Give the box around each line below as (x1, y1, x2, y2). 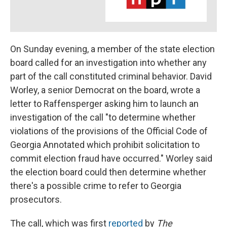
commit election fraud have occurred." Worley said (10, 153, 212, 164)
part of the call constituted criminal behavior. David (10, 70, 212, 82)
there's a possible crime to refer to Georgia (10, 180, 181, 191)
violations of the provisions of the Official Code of (10, 125, 208, 136)
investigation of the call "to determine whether (10, 111, 196, 123)
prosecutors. (10, 194, 62, 205)
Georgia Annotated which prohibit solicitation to (10, 139, 200, 150)
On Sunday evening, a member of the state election (10, 43, 215, 54)
